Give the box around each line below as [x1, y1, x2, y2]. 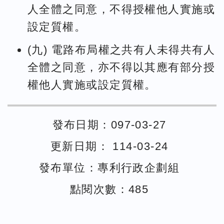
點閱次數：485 [69, 182, 149, 195]
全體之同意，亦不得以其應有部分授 [27, 61, 215, 74]
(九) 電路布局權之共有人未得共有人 [27, 43, 215, 56]
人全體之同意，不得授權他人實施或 [27, 3, 215, 16]
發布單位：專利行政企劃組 [38, 161, 180, 174]
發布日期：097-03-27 [52, 118, 166, 131]
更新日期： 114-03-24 [50, 140, 168, 153]
